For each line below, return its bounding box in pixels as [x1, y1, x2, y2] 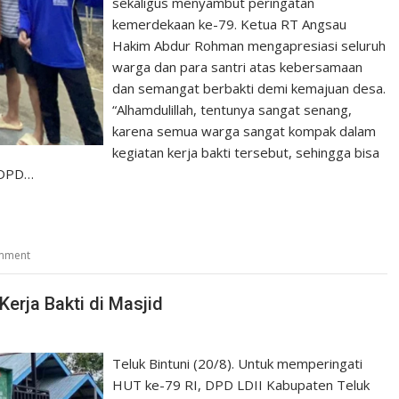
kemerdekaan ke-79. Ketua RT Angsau [112, 14, 347, 33]
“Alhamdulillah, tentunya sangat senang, [112, 100, 353, 118]
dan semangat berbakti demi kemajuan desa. [112, 78, 387, 97]
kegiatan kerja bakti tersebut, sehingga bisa [112, 142, 380, 161]
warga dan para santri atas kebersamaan [112, 57, 363, 76]
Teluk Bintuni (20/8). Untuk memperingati [112, 354, 363, 372]
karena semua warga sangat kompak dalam [112, 121, 377, 140]
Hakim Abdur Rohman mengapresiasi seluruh [112, 36, 387, 54]
